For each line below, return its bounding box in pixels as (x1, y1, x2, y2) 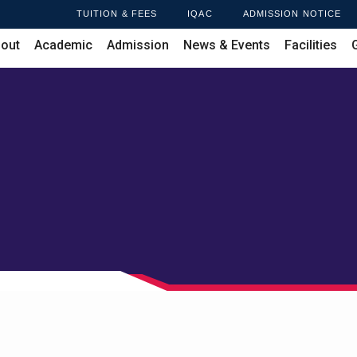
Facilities (284, 37, 337, 53)
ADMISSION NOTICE (242, 9, 342, 19)
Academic (34, 37, 92, 53)
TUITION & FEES (76, 9, 158, 19)
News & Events (183, 37, 270, 53)
